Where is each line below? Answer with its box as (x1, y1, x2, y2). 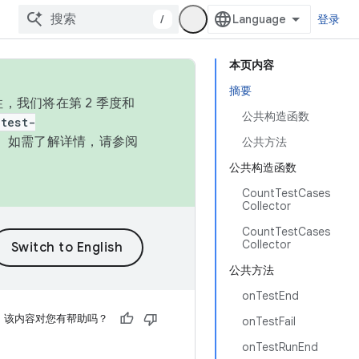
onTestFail (242, 314, 296, 329)
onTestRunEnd (242, 340, 318, 354)
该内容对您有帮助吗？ (4, 312, 108, 325)
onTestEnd (242, 288, 299, 303)
